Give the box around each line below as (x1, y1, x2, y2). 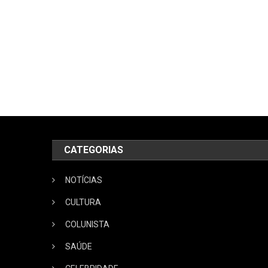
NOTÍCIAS (65, 175, 103, 185)
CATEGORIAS (64, 144, 124, 156)
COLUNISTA (65, 220, 110, 229)
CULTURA (65, 197, 102, 207)
